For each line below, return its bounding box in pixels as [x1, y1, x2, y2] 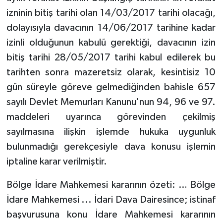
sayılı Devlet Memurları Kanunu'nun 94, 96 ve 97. [6, 97, 216, 107]
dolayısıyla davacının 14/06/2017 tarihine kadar [6, 22, 216, 33]
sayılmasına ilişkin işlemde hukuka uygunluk [6, 126, 216, 137]
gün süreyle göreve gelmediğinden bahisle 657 [6, 82, 216, 92]
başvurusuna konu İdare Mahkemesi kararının [6, 209, 216, 220]
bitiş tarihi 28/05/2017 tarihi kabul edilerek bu [6, 52, 216, 62]
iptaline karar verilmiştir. [6, 156, 107, 166]
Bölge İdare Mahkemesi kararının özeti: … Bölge [6, 179, 216, 190]
